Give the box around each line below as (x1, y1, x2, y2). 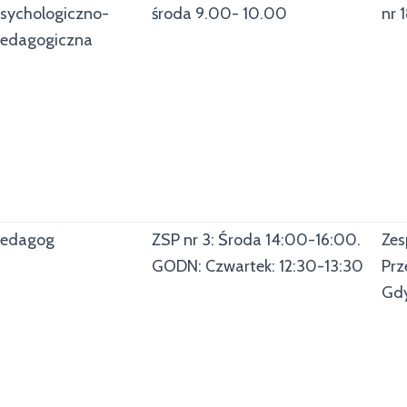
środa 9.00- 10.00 (152, 4, 287, 24)
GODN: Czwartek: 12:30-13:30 (152, 256, 363, 276)
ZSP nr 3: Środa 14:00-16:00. (152, 230, 361, 250)
